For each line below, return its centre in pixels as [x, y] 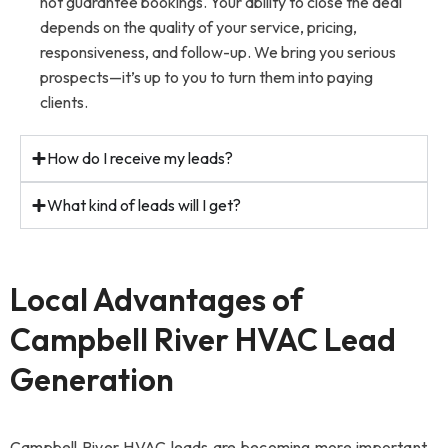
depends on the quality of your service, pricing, [198, 26]
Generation [92, 379]
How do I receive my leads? [140, 157]
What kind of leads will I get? [144, 204]
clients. [64, 101]
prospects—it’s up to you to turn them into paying [206, 76]
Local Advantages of [156, 299]
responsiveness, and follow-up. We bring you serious [218, 51]
